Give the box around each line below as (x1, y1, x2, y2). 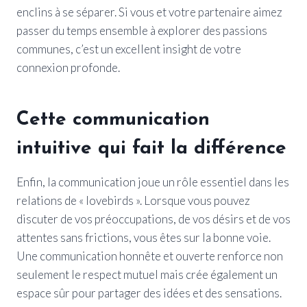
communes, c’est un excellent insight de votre (16, 41, 241, 56)
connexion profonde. (16, 60, 120, 75)
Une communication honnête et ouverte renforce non (16, 248, 283, 263)
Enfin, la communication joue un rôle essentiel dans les (16, 174, 289, 189)
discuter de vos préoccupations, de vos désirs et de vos (16, 211, 291, 226)
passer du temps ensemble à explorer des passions (16, 23, 267, 38)
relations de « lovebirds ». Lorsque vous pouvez (16, 193, 250, 208)
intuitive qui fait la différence (16, 138, 286, 158)
